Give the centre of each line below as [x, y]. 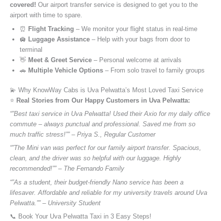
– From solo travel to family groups [154, 70]
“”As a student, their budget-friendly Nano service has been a [97, 182]
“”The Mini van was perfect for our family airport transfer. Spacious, [106, 148]
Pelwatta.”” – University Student [55, 203]
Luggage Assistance [59, 39]
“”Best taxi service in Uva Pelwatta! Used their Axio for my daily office [110, 114]
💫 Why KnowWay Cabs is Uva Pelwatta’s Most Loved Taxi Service [107, 90]
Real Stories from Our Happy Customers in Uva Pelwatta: [103, 100]
